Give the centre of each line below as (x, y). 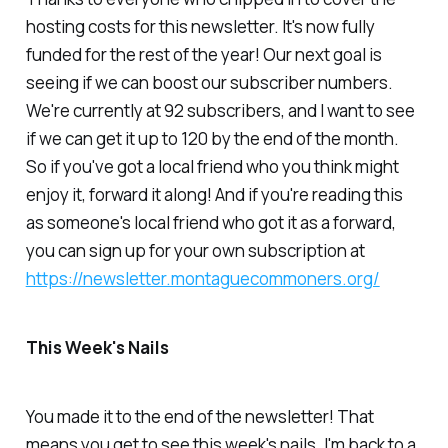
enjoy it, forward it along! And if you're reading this (214, 195)
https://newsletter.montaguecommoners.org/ (202, 279)
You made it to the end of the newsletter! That (199, 416)
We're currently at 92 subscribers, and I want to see (220, 111)
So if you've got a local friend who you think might (212, 167)
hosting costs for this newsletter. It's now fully (200, 27)
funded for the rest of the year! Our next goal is (203, 55)
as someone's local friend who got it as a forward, (210, 223)
